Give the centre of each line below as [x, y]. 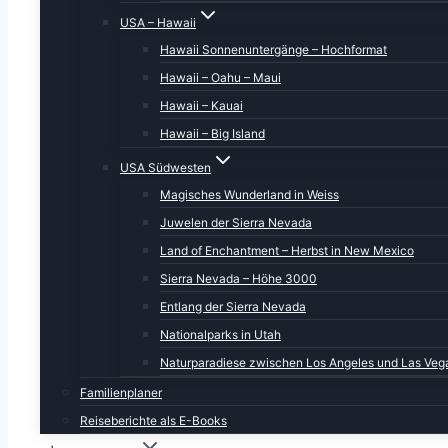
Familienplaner [121, 392]
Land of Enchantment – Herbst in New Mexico [287, 250]
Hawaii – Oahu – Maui [220, 77]
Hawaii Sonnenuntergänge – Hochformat [273, 49]
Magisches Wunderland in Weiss [249, 194]
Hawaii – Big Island [212, 133]
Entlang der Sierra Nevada [233, 306]
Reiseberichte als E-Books [153, 420]
